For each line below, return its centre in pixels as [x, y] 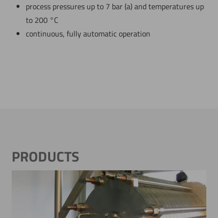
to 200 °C [42, 20]
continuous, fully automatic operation [88, 34]
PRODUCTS [45, 156]
